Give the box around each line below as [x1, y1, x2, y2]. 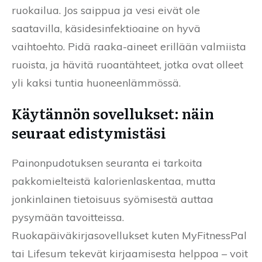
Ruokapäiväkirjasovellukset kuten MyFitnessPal [12, 228, 247, 242]
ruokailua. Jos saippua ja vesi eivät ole [12, 3, 200, 17]
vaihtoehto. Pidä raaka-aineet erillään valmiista [12, 39, 246, 53]
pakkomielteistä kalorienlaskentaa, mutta [12, 174, 216, 188]
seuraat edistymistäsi [12, 122, 166, 143]
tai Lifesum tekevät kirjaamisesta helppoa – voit [12, 246, 248, 260]
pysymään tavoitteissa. [12, 210, 124, 224]
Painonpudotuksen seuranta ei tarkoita [12, 156, 202, 170]
